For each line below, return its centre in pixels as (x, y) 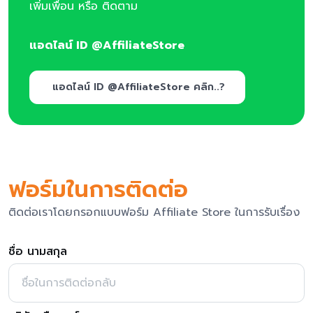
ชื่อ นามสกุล (38, 251)
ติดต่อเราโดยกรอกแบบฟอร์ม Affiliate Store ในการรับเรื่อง (154, 212)
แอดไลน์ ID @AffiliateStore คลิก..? (139, 87)
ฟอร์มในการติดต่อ (98, 189)
